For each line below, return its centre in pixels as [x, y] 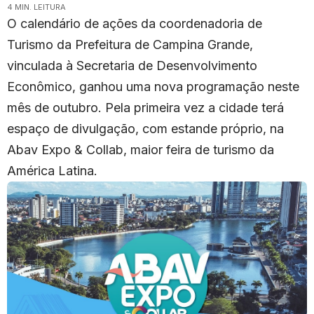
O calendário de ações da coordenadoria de [135, 24]
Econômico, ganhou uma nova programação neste [153, 87]
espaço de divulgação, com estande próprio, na [145, 129]
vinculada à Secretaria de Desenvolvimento [132, 66]
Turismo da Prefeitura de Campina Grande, [130, 45]
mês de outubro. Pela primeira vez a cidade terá [145, 108]
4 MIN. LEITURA [36, 7]
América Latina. [52, 171]
